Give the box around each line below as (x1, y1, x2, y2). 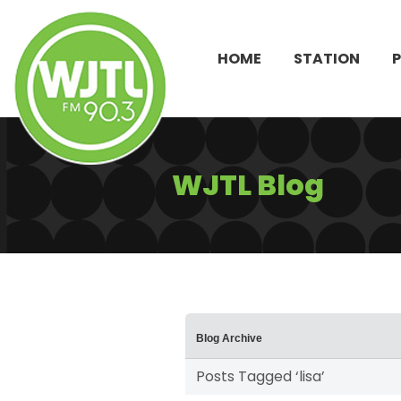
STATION (294, 47, 360, 69)
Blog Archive (196, 332, 262, 346)
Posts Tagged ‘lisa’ (196, 366, 325, 388)
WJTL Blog (172, 165, 324, 205)
